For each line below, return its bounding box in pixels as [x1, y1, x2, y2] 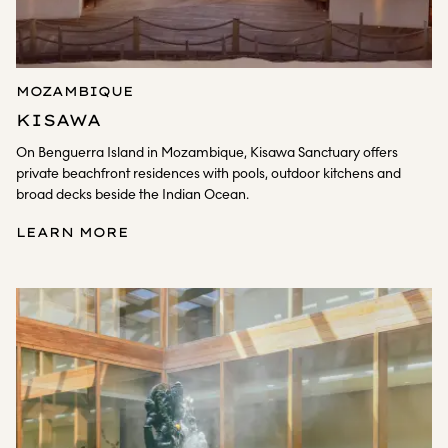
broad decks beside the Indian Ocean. [16, 186, 249, 203]
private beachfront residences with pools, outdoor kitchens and [16, 165, 401, 182]
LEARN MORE [16, 224, 129, 240]
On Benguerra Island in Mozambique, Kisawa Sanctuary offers [16, 144, 398, 161]
